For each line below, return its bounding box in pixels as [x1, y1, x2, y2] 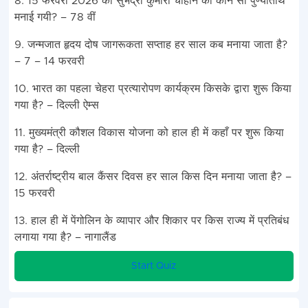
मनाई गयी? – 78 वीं [14, 12, 96, 23]
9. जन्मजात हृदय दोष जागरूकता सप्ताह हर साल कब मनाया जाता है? [14, 39, 287, 51]
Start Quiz [131, 261, 177, 272]
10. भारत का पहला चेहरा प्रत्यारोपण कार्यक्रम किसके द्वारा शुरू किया [14, 83, 291, 95]
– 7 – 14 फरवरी [14, 56, 85, 67]
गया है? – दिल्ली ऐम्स [14, 100, 99, 111]
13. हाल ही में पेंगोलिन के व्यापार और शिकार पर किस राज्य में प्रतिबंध [14, 215, 289, 227]
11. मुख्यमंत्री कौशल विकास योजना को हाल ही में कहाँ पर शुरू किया [14, 127, 284, 139]
